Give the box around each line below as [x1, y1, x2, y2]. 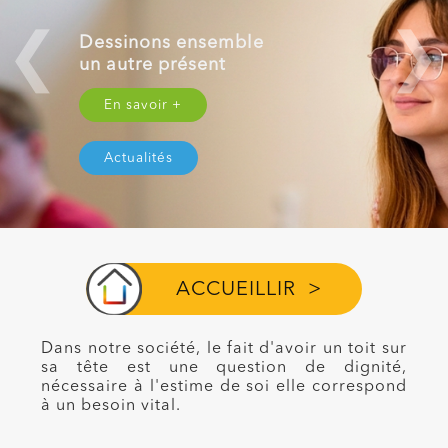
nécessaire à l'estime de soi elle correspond [41, 379, 407, 395]
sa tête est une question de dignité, [41, 360, 407, 376]
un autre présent [79, 56, 227, 75]
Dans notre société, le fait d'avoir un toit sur [41, 341, 407, 357]
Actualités [104, 152, 174, 166]
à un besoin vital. [41, 398, 182, 414]
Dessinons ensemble [79, 34, 265, 53]
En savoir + [104, 99, 183, 113]
